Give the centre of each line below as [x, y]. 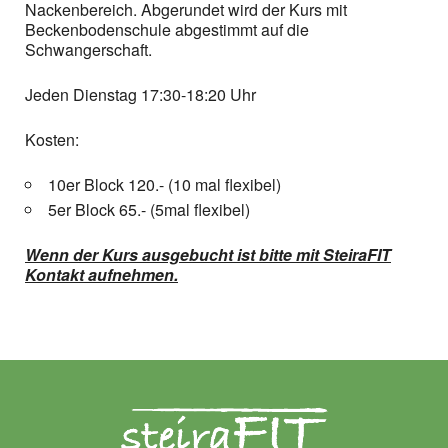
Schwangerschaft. [88, 49]
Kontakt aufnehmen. [101, 274]
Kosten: [52, 139]
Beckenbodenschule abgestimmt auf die [167, 29]
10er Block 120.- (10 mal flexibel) [164, 184]
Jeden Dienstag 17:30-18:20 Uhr [142, 94]
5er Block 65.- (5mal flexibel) [149, 209]
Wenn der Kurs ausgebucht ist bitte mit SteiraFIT [208, 254]
